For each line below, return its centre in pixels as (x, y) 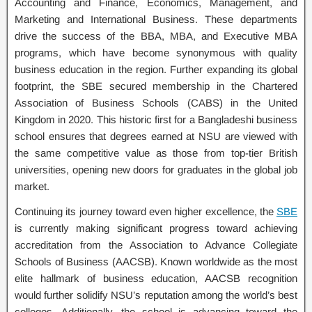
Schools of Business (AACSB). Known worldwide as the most (156, 261)
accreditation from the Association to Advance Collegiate (156, 244)
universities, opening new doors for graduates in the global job (156, 169)
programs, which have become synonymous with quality (156, 52)
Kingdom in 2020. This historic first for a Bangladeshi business (156, 119)
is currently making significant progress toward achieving (156, 228)
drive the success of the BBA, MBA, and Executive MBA (156, 36)
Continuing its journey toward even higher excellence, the (146, 211)
